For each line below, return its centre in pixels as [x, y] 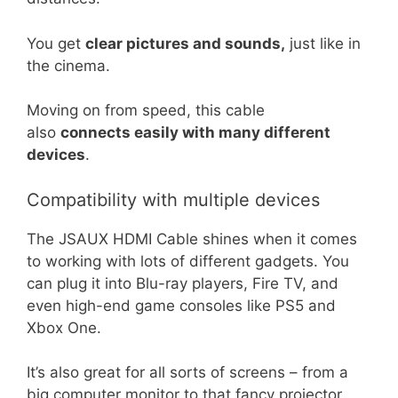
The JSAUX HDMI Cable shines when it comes [192, 239]
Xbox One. [64, 327]
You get [56, 43]
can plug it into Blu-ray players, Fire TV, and [183, 283]
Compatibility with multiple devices [173, 199]
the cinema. [68, 65]
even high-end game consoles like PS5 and [181, 305]
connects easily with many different [195, 132]
